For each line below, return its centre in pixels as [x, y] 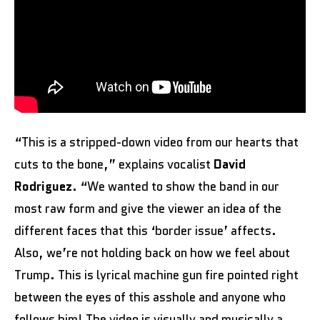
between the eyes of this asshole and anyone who [150, 297]
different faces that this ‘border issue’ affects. [145, 231]
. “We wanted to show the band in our [176, 187]
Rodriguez [43, 187]
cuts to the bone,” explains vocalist [114, 165]
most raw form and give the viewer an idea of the [148, 209]
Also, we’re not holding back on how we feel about [152, 253]
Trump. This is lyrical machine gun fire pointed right [156, 275]
